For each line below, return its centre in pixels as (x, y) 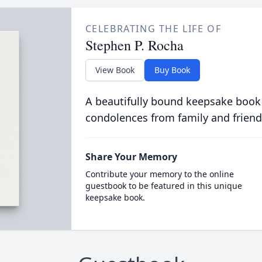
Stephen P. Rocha (134, 45)
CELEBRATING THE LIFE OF (153, 29)
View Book (115, 70)
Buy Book (172, 70)
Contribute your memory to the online (159, 174)
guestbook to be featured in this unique (163, 186)
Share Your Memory (131, 157)
